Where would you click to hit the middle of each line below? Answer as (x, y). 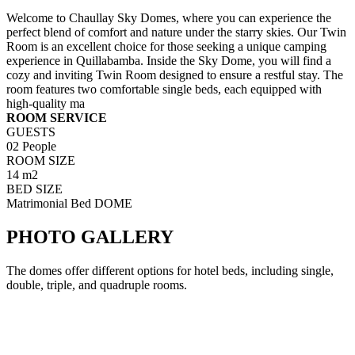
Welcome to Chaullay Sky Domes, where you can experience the (169, 17)
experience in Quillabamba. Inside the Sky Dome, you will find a (169, 60)
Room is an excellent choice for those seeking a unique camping (166, 46)
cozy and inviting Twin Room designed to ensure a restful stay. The (175, 74)
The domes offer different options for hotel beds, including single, (170, 270)
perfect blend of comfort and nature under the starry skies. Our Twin (176, 32)
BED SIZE (34, 189)
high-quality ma (46, 103)
